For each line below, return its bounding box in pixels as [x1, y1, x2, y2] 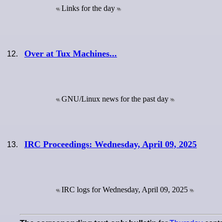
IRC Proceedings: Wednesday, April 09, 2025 [24, 139, 197, 149]
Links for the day [61, 4, 115, 13]
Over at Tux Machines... [24, 49, 117, 59]
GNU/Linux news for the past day [61, 95, 168, 104]
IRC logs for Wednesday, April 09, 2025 [61, 185, 188, 194]
